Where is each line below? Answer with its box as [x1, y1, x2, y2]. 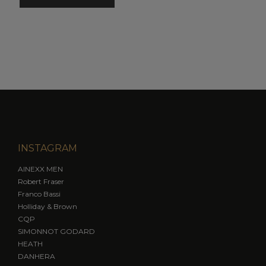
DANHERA [17, 252, 55, 261]
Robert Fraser [17, 177, 64, 186]
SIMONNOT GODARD [17, 227, 95, 236]
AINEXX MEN [17, 164, 63, 174]
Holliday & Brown [17, 202, 77, 211]
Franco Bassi [17, 189, 61, 199]
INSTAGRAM [17, 142, 77, 154]
